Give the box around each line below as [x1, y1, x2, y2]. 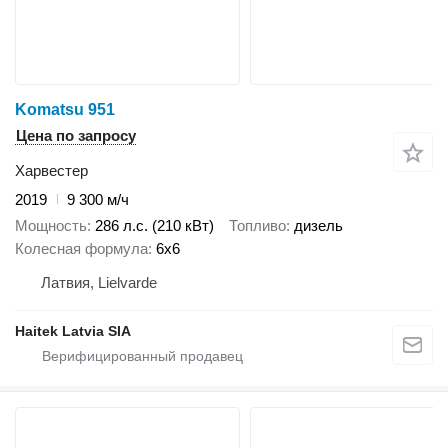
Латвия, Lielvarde [41, 274, 157, 292]
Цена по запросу [16, 126, 136, 144]
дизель [294, 217, 343, 235]
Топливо [229, 217, 286, 235]
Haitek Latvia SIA [15, 323, 131, 340]
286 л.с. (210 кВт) [95, 217, 214, 235]
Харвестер [15, 161, 88, 179]
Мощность [15, 217, 87, 235]
